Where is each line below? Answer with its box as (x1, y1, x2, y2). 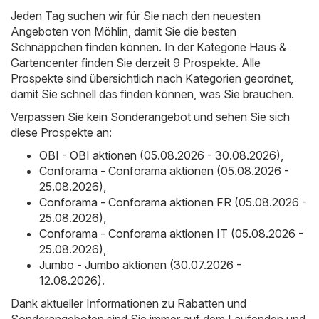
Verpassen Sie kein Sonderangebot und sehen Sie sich (11, 110, 290, 125)
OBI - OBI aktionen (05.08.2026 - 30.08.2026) (39, 148, 281, 163)
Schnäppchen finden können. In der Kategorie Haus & (11, 40, 286, 55)
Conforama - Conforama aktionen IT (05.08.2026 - (39, 226, 303, 241)
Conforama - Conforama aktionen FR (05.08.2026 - (39, 195, 307, 210)
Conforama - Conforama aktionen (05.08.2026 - (39, 164, 289, 179)
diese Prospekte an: (11, 125, 112, 140)
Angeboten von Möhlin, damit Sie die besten (11, 24, 236, 39)
